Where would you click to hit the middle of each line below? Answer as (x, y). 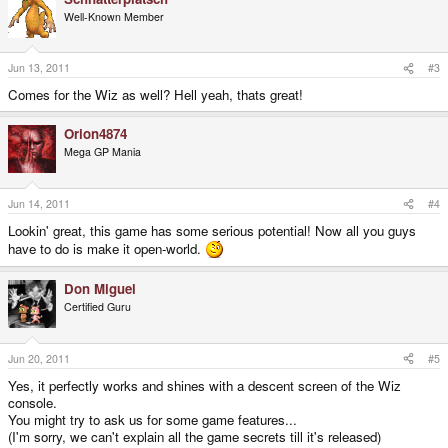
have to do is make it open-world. (106, 249)
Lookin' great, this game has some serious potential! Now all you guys (212, 231)
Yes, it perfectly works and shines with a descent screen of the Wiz (204, 385)
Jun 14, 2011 (39, 204)
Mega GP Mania (102, 152)
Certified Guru (97, 307)
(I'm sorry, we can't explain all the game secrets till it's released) (194, 436)
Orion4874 (95, 134)
